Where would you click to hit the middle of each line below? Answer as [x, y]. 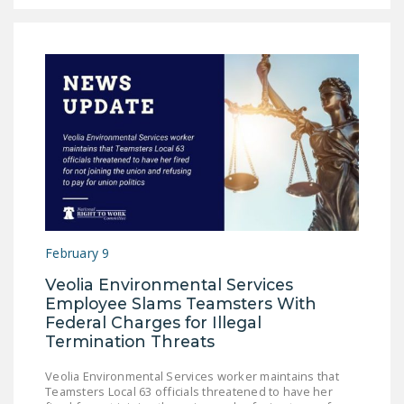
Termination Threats [130, 341]
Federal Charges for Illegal [153, 322]
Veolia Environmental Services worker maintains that [192, 376]
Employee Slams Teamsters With [181, 303]
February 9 [78, 252]
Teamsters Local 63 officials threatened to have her [189, 391]
